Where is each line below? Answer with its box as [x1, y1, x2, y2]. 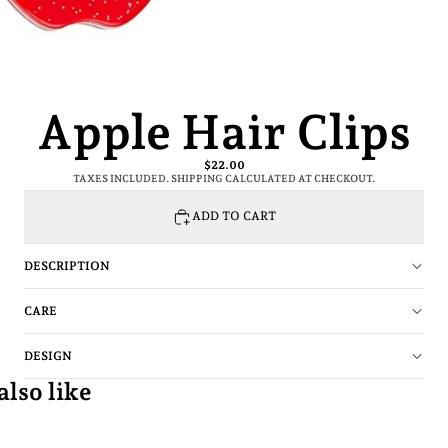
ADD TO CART [192, 209, 276, 224]
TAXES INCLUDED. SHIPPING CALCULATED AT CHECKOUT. [73, 171, 375, 184]
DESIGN [24, 348, 72, 363]
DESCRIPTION [24, 258, 110, 273]
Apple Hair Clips [37, 103, 411, 160]
